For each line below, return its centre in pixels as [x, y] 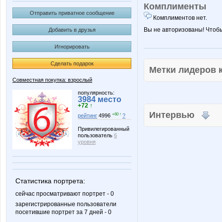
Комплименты [175, 6]
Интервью [175, 115]
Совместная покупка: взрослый [52, 80]
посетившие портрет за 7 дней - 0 [63, 212]
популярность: [96, 93]
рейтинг [87, 116]
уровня [87, 142]
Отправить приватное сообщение [72, 13]
